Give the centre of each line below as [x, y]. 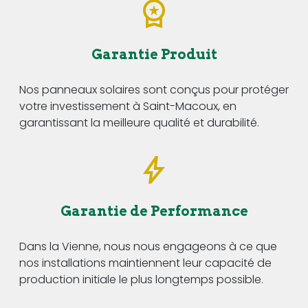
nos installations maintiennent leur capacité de [145, 263]
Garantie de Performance [154, 211]
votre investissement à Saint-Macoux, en [128, 106]
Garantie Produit [154, 54]
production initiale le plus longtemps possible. [141, 279]
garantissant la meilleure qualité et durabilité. [139, 122]
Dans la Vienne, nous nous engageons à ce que [148, 246]
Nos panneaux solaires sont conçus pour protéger [154, 89]
